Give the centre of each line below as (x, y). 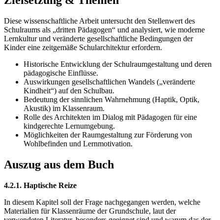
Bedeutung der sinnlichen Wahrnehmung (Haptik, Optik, (111, 100)
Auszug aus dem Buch (59, 165)
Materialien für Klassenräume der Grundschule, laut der (90, 211)
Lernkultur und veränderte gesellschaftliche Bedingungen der (98, 39)
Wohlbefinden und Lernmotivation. (78, 144)
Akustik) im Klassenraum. (64, 109)
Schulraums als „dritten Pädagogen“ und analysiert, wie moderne (104, 30)
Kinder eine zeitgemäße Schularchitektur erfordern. (83, 48)
